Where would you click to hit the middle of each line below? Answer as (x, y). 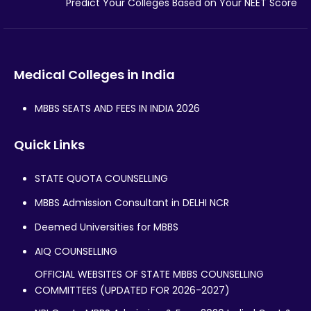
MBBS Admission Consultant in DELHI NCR (132, 203)
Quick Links (49, 145)
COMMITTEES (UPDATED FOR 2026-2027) (132, 291)
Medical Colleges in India (94, 75)
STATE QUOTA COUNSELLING (101, 179)
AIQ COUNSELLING (76, 252)
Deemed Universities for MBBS (107, 227)
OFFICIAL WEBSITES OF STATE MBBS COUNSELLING (149, 275)
